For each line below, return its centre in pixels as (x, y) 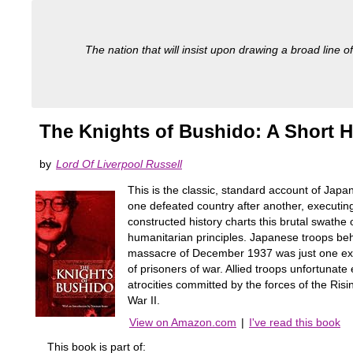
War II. (144, 300)
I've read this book (295, 322)
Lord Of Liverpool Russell (119, 163)
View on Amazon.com (183, 322)
